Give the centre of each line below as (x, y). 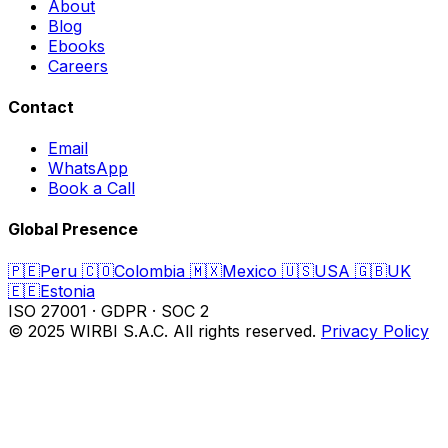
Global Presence (73, 229)
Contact (41, 106)
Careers (78, 65)
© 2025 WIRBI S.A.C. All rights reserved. (162, 330)
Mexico (249, 270)
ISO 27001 (47, 310)
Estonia (67, 290)
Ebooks (76, 45)
